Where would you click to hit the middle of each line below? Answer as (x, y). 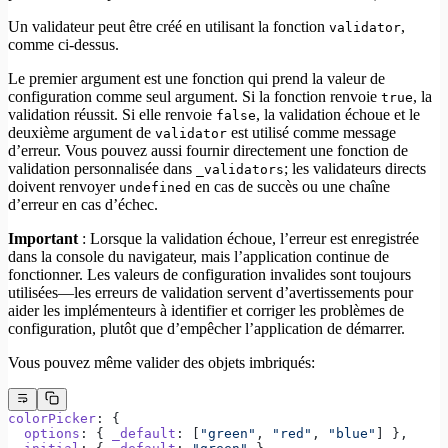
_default (144, 433)
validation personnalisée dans (102, 169)
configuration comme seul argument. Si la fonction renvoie (194, 97)
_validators (240, 170)
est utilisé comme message (311, 133)
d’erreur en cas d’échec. (83, 205)
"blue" (352, 433)
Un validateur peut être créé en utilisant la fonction (168, 27)
